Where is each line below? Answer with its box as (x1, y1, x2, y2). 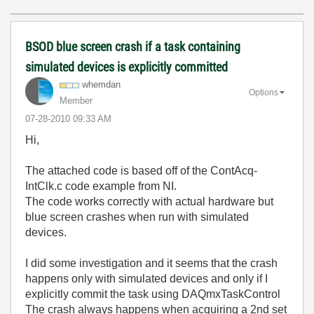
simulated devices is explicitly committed (25, 60, 228, 74)
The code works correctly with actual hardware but (25, 196, 273, 207)
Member (60, 95, 93, 106)
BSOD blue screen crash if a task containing (25, 39, 240, 54)
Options (249, 87, 278, 97)
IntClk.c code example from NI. (25, 180, 177, 192)
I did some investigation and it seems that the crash (25, 257, 278, 269)
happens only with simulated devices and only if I (25, 273, 268, 285)
